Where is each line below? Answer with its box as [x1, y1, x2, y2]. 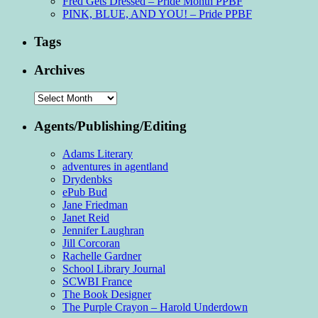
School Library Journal [62, 262, 165, 275]
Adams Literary [62, 147, 133, 160]
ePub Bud [62, 185, 107, 198]
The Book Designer [62, 287, 151, 300]
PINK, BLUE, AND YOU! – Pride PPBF [62, 8, 252, 21]
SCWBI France [62, 275, 132, 287]
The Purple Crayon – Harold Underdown [62, 300, 248, 313]
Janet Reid [62, 211, 109, 224]
